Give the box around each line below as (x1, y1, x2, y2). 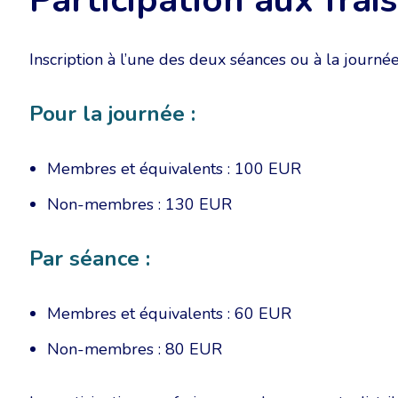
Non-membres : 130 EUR (47, 194, 232, 215)
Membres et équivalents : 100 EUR (47, 158, 301, 179)
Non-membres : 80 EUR (47, 338, 222, 360)
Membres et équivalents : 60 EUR (47, 303, 291, 324)
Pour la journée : (29, 99, 195, 128)
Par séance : (29, 244, 150, 273)
